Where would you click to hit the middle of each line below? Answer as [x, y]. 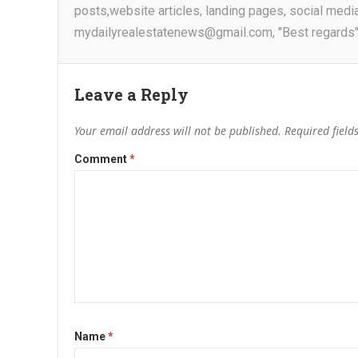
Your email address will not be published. [178, 131]
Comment [102, 159]
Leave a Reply [131, 94]
